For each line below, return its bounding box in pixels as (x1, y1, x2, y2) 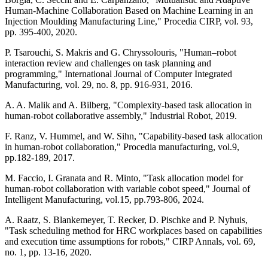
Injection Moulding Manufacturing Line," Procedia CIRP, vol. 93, (5, 16, 253, 26)
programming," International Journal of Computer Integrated (5, 68, 232, 79)
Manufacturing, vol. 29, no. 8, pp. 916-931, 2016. (5, 79, 193, 90)
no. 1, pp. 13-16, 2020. (5, 246, 92, 257)
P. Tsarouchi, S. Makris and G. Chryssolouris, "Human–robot (5, 47, 236, 57)
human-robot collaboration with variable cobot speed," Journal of (5, 183, 250, 194)
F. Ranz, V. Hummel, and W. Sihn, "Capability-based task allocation (5, 130, 263, 141)
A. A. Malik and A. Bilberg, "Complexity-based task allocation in (5, 99, 252, 110)
